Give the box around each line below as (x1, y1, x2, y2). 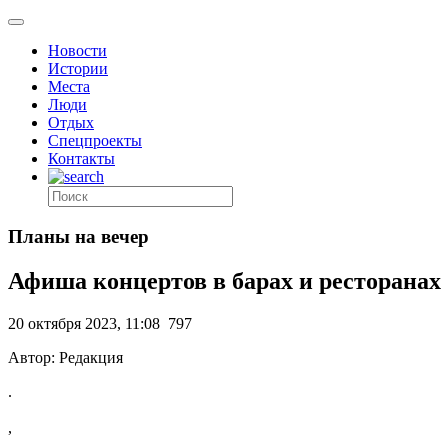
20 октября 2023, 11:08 (8, 314, 160, 332)
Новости (48, 42, 107, 59)
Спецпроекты (48, 132, 142, 149)
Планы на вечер (8, 225, 149, 247)
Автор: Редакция (8, 348, 123, 366)
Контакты (48, 150, 115, 167)
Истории (48, 60, 108, 77)
